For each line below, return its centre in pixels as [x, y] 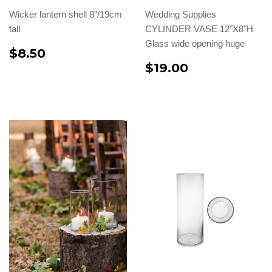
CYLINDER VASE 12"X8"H [199, 29]
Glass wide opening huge [195, 43]
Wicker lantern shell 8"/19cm [66, 14]
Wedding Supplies [181, 14]
